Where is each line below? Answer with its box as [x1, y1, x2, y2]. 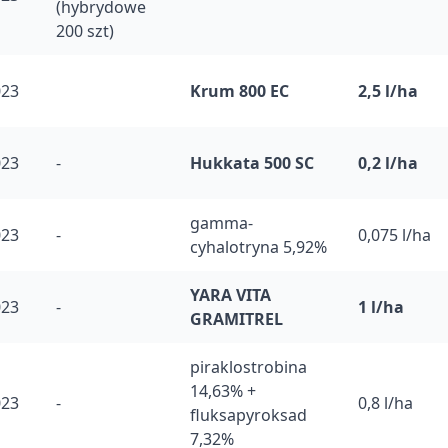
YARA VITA [190, 284, 271, 306]
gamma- [190, 212, 253, 234]
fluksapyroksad [190, 404, 307, 426]
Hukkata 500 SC [190, 152, 314, 174]
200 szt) [56, 20, 114, 42]
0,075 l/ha [358, 224, 431, 246]
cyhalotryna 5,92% [190, 236, 327, 258]
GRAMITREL [190, 308, 283, 330]
